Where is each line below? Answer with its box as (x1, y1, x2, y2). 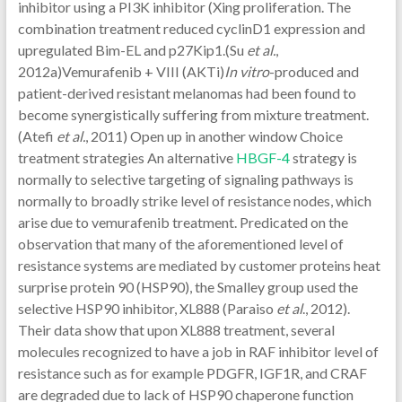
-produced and (268, 63, 359, 80)
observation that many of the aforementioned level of (17, 235, 344, 252)
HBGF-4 (235, 149, 290, 166)
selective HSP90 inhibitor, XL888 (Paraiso (17, 300, 276, 317)
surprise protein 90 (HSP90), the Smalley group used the (17, 278, 358, 295)
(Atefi (17, 127, 57, 144)
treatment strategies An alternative (17, 149, 236, 166)
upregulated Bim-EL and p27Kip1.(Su (17, 41, 247, 58)
